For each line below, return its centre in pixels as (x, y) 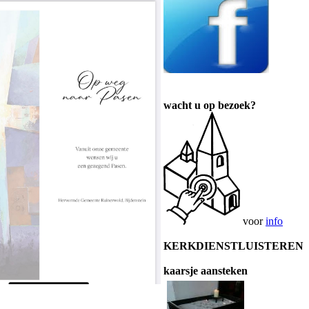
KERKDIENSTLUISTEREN (233, 246)
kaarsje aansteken (206, 271)
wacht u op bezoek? (210, 105)
